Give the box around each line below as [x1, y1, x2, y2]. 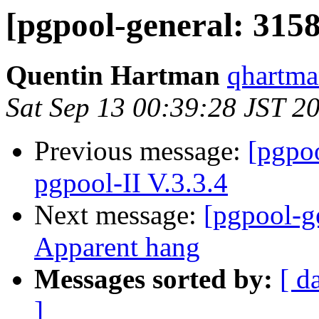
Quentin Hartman [6, 60, 220, 91]
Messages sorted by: [34, 263, 273, 295]
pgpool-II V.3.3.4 [34, 167, 228, 199]
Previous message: [34, 135, 248, 167]
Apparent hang [34, 231, 200, 263]
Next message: [34, 199, 204, 231]
